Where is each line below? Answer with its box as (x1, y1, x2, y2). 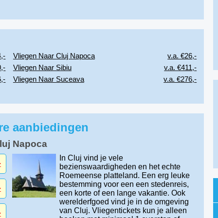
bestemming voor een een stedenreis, (59, 180, 189, 188)
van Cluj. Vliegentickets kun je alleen (59, 206, 187, 215)
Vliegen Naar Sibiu (13, 63, 72, 72)
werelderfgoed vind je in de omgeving (59, 198, 189, 206)
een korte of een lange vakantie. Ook (59, 189, 185, 197)
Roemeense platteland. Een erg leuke (59, 171, 190, 180)
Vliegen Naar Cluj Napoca (13, 52, 95, 60)
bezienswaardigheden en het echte (59, 163, 181, 171)
